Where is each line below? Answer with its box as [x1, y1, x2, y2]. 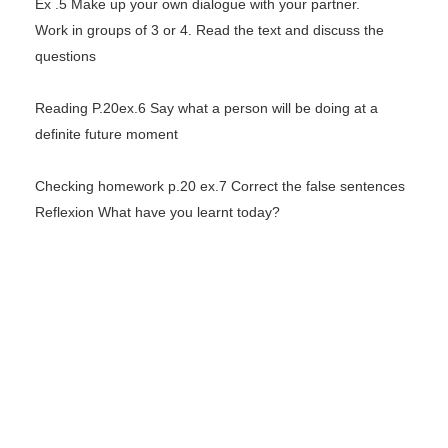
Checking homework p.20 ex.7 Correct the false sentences [35, 177, 405, 194]
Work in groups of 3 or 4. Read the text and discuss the [35, 21, 384, 38]
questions [35, 47, 96, 64]
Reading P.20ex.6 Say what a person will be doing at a [35, 99, 378, 116]
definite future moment [35, 125, 178, 142]
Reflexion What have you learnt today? [35, 203, 280, 220]
